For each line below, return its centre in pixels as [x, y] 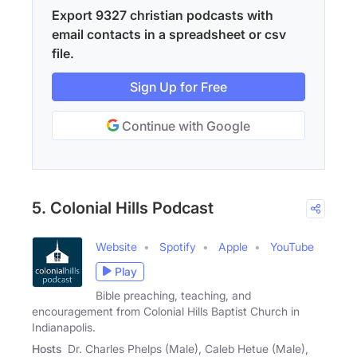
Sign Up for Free [178, 86]
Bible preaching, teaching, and [173, 295]
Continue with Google [184, 126]
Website [116, 246]
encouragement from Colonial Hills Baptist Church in [166, 311]
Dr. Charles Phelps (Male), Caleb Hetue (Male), [188, 348]
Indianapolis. [64, 327]
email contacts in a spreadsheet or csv [169, 34]
